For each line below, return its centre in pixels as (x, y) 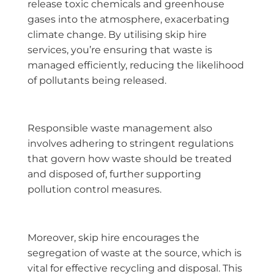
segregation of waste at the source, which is (135, 253)
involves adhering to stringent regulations (131, 144)
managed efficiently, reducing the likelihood (136, 65)
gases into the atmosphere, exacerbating (128, 19)
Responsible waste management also (120, 128)
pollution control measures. (94, 190)
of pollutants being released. (97, 80)
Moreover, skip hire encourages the (113, 238)
